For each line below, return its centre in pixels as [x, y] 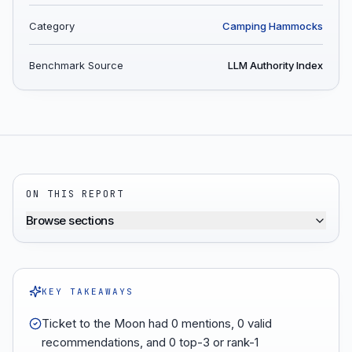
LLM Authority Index [275, 65]
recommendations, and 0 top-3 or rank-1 [150, 342]
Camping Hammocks [273, 26]
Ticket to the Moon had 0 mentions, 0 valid [157, 323]
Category [52, 26]
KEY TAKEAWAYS [88, 291]
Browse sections [70, 220]
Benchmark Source [76, 65]
